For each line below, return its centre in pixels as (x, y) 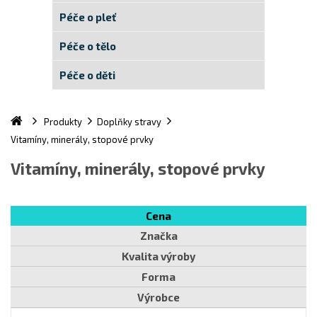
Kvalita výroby (158, 256)
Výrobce (158, 297)
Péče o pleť (88, 17)
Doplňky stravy (129, 122)
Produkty (63, 122)
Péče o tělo (88, 46)
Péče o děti (87, 75)
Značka (158, 236)
